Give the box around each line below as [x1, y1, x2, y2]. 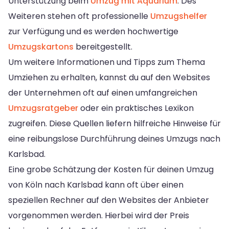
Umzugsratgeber [8, 102, 78, 114]
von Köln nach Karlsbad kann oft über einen [8, 178, 184, 191]
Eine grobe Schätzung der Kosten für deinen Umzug [8, 163, 214, 175]
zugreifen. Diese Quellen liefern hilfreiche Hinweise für [8, 117, 221, 129]
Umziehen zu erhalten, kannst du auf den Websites [8, 71, 210, 83]
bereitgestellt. [74, 40, 132, 53]
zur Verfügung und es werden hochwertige [8, 25, 178, 37]
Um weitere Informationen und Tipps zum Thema [8, 56, 205, 68]
